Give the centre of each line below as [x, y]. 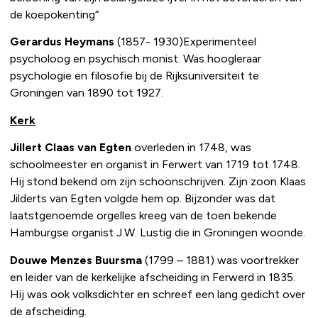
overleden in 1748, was [191, 148]
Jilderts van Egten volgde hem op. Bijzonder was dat [143, 199]
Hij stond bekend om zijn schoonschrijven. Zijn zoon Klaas [158, 182]
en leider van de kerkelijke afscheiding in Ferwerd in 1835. [153, 277]
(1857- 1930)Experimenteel [185, 42]
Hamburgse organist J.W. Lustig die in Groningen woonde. [159, 233]
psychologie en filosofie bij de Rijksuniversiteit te [135, 76]
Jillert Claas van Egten [71, 148]
